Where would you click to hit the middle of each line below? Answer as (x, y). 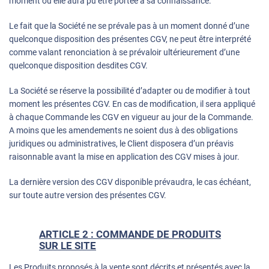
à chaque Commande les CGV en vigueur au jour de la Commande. (131, 117)
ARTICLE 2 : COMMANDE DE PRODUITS (130, 234)
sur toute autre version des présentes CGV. (88, 195)
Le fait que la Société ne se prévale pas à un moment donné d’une (129, 26)
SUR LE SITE (68, 246)
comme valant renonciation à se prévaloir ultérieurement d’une (124, 53)
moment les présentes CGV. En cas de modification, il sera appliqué (132, 104)
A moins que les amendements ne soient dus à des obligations (123, 131)
